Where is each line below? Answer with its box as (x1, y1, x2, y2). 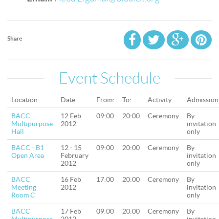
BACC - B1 (11, 144, 44, 152)
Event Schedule (59, 69, 160, 87)
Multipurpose (11, 120, 53, 128)
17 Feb (61, 207, 81, 215)
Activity (148, 96, 172, 104)
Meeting (11, 183, 36, 191)
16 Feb (61, 175, 81, 183)
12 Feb (61, 112, 81, 120)
